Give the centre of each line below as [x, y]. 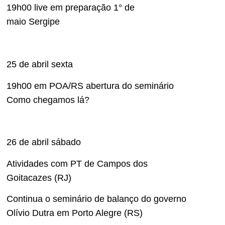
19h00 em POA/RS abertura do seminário [90, 86]
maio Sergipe [33, 22]
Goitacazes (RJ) [39, 178]
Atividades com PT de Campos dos [77, 163]
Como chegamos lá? [48, 100]
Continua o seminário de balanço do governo [96, 199]
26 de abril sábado [44, 142]
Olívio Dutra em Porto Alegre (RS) [75, 213]
